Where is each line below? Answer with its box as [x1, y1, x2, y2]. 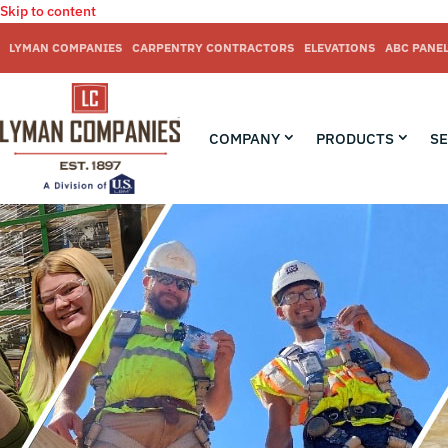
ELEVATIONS [304, 40, 375, 55]
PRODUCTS [315, 129, 394, 149]
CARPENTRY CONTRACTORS [132, 40, 294, 55]
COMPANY [208, 129, 280, 149]
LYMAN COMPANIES [9, 40, 122, 55]
